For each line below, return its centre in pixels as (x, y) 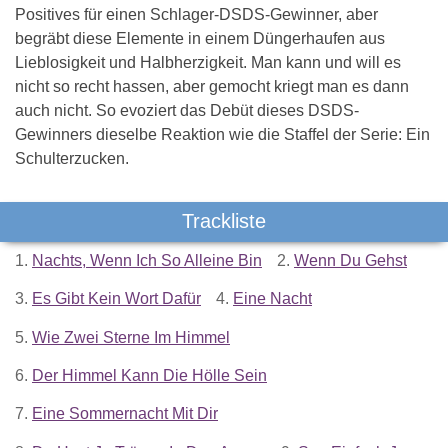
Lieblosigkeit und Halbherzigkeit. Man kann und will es (208, 62)
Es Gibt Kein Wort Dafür (116, 299)
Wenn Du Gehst (350, 260)
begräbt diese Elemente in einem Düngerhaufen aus (200, 38)
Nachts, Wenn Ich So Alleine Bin (147, 260)
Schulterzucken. (72, 158)
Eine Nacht (272, 299)
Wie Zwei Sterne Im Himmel (131, 337)
